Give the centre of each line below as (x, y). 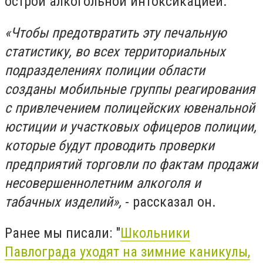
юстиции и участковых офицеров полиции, (131, 127)
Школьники (155, 233)
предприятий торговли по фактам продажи (131, 164)
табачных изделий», (63, 202)
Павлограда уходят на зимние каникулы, (127, 252)
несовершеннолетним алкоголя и (103, 183)
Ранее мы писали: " (63, 233)
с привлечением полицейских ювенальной (130, 108)
